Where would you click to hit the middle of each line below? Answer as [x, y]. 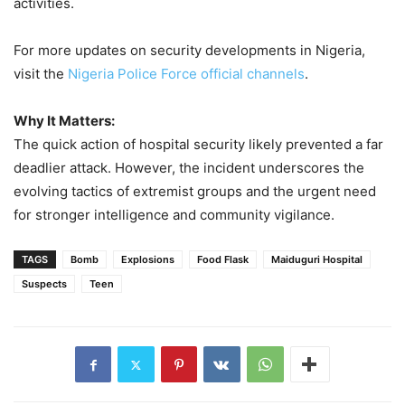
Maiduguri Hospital [317, 260]
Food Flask [223, 260]
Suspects [44, 284]
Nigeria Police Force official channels [186, 74]
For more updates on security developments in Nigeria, [189, 51]
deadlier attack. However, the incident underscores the [189, 168]
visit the [41, 74]
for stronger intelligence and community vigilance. [174, 215]
